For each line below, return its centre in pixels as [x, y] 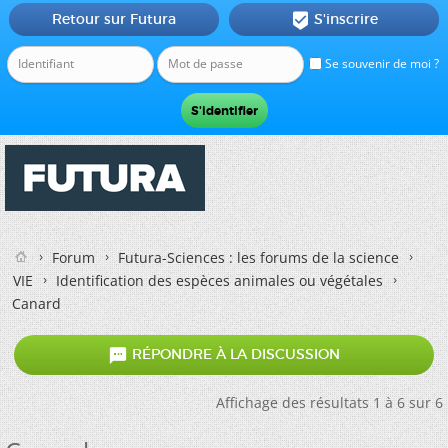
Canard [36, 303]
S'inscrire [345, 19]
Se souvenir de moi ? [380, 63]
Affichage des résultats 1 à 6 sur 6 [329, 402]
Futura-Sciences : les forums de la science [258, 257]
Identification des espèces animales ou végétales [219, 280]
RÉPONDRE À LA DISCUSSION [234, 354]
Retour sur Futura [113, 19]
